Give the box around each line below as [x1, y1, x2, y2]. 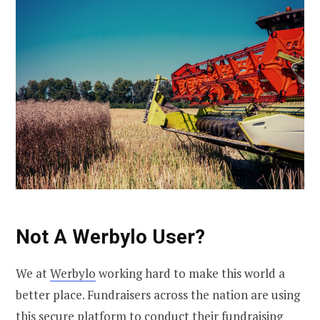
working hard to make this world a [96, 264, 285, 281]
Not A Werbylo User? [16, 225, 205, 249]
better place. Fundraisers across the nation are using [16, 286, 300, 303]
